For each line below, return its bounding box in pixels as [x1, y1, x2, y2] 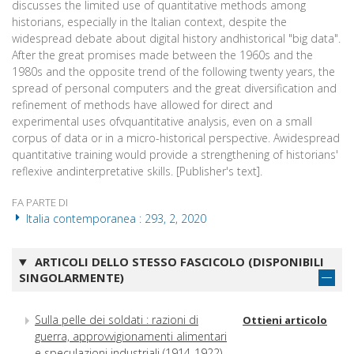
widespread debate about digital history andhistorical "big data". [12, 31, 341, 47]
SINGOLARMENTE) [19, 269, 124, 286]
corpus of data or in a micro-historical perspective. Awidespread [12, 130, 340, 146]
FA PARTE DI [12, 195, 68, 210]
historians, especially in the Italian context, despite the [12, 14, 287, 30]
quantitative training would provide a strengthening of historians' [12, 147, 338, 163]
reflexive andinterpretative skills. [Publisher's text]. [12, 164, 262, 179]
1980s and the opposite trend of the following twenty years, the [12, 64, 335, 80]
